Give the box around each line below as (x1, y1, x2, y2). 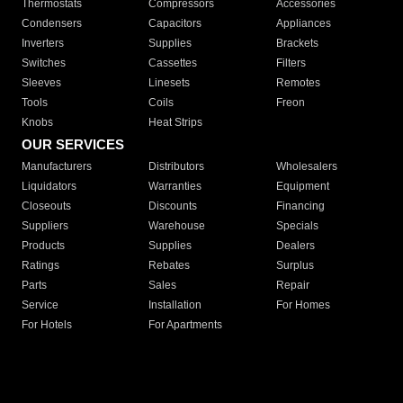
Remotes (275, 76, 320, 90)
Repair (275, 279, 309, 292)
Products (22, 239, 65, 253)
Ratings (22, 259, 59, 273)
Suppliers (22, 219, 68, 233)
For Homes (275, 299, 330, 312)
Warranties (148, 180, 202, 193)
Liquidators (22, 180, 76, 193)
